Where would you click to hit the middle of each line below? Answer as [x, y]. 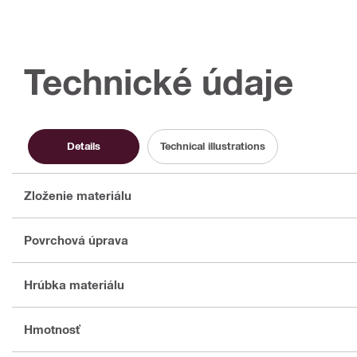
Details [84, 146]
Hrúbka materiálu [74, 285]
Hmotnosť [52, 330]
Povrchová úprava [76, 240]
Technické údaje [159, 81]
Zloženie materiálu [78, 196]
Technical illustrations [213, 146]
